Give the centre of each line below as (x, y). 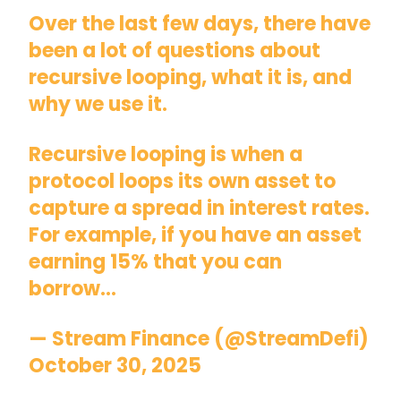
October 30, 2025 (115, 365)
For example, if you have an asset (196, 235)
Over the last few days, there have (200, 23)
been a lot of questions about (175, 50)
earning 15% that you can (156, 261)
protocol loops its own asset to (183, 181)
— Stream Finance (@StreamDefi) (199, 338)
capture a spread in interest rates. (200, 208)
